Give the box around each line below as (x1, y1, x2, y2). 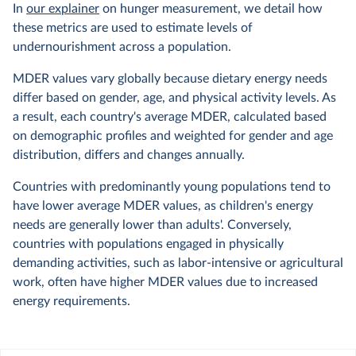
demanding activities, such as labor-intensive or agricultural (13, 257, 343, 269)
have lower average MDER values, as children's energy (13, 199, 313, 212)
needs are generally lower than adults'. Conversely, (13, 219, 292, 231)
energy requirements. (13, 295, 130, 308)
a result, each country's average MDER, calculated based (13, 110, 327, 123)
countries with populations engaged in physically (13, 238, 284, 250)
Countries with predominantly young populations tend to (13, 180, 331, 193)
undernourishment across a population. (13, 41, 231, 53)
